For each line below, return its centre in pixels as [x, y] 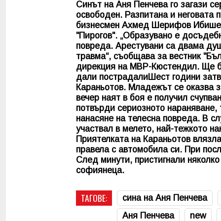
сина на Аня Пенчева [165, 198]
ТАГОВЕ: [94, 198]
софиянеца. [100, 170]
